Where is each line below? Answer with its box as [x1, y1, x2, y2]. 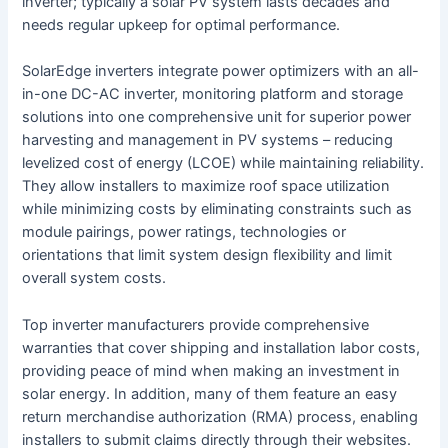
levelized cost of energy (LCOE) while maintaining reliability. [22, 154, 425, 173]
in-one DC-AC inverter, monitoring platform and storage [22, 85, 404, 104]
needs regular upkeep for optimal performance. [22, 16, 341, 35]
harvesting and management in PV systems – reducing [22, 131, 394, 150]
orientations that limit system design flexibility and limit [22, 246, 393, 265]
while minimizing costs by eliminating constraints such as [22, 200, 413, 219]
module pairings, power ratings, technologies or [22, 223, 347, 242]
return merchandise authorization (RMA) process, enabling [22, 407, 419, 426]
